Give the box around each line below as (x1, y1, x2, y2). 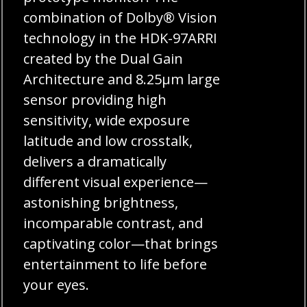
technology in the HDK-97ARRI (23, 28, 218, 47)
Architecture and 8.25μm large (23, 69, 221, 88)
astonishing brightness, (23, 193, 179, 212)
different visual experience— (23, 172, 208, 191)
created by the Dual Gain (23, 49, 184, 68)
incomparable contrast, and (23, 213, 204, 232)
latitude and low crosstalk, (23, 131, 193, 150)
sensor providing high (23, 90, 167, 109)
